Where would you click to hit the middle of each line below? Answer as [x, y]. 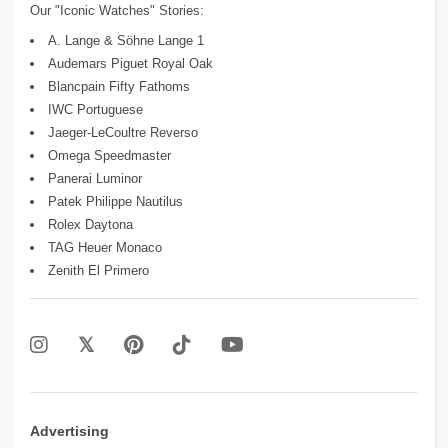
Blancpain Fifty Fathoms [119, 87]
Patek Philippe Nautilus [116, 202]
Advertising [70, 431]
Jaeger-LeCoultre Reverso [123, 133]
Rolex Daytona [91, 225]
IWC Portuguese [96, 110]
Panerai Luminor [95, 179]
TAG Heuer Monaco [105, 248]
